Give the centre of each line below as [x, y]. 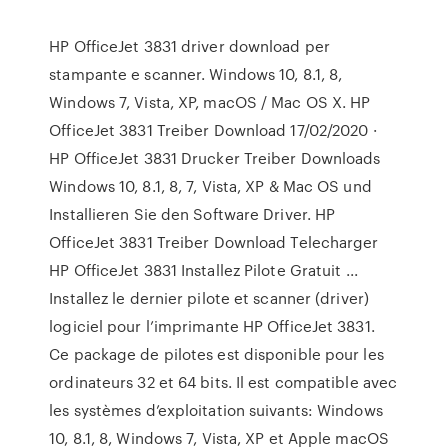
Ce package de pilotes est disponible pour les [216, 354]
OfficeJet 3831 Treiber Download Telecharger [214, 242]
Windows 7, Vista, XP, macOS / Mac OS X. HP [210, 102]
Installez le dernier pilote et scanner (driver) [209, 298]
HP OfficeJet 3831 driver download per [189, 46]
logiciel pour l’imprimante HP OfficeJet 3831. [212, 326]
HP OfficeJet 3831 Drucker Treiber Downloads [215, 158]
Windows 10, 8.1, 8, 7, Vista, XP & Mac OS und [210, 186]
